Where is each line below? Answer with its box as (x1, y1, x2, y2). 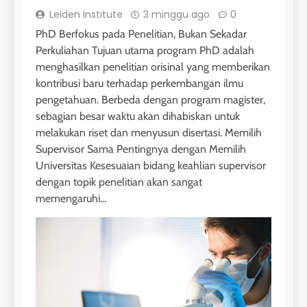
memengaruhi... (36, 192, 106, 206)
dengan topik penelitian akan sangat (36, 175, 202, 189)
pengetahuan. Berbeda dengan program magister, (36, 93, 265, 107)
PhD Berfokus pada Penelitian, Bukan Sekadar (36, 27, 247, 41)
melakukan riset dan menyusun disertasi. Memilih (36, 126, 262, 140)
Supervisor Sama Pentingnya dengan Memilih (36, 143, 246, 156)
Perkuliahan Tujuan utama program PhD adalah (36, 44, 254, 58)
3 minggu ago (143, 8, 210, 22)
